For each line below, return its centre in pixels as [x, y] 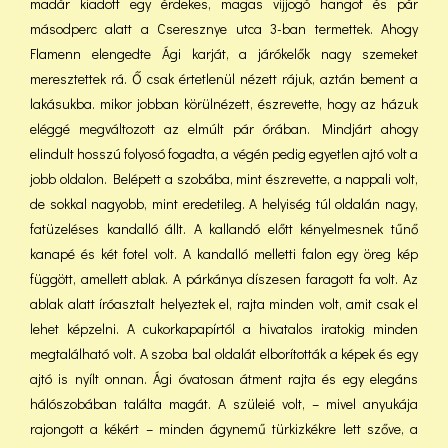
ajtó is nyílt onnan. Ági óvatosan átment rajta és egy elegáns [224, 378]
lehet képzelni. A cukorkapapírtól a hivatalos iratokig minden [224, 328]
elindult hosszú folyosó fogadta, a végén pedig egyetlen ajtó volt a [224, 153]
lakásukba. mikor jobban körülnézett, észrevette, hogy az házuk [224, 103]
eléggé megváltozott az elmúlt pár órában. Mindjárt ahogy [224, 128]
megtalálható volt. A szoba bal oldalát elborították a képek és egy [224, 353]
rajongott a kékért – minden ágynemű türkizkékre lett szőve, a [224, 428]
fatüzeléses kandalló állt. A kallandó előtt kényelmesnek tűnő [224, 228]
